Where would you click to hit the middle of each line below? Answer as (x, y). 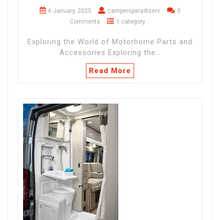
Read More (110, 71)
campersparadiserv (134, 11)
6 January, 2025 (69, 11)
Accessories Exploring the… (110, 53)
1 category (131, 22)
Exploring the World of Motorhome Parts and (110, 42)
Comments (85, 22)
